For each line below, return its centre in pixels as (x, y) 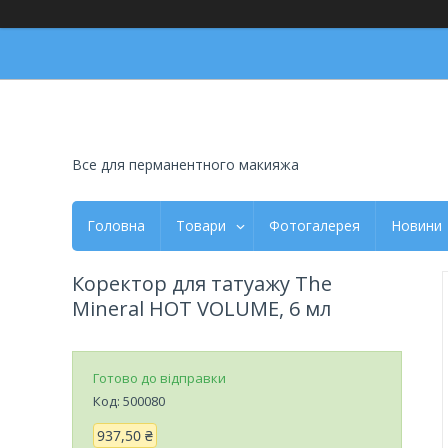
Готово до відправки (159, 377)
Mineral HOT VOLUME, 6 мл (201, 308)
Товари (201, 225)
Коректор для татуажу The (202, 283)
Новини (416, 225)
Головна (116, 225)
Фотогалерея (314, 225)
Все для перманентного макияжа (185, 164)
